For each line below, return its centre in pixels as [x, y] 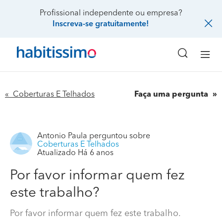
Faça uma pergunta [172, 94]
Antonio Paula [62, 136]
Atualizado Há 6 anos [75, 153]
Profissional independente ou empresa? [111, 13]
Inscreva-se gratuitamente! [100, 24]
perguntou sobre [119, 136]
